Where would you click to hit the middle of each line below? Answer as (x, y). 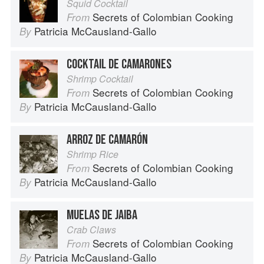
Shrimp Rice (93, 154)
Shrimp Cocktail (100, 79)
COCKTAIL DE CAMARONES (119, 65)
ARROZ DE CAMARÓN (107, 140)
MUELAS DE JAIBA (102, 215)
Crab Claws (91, 230)
